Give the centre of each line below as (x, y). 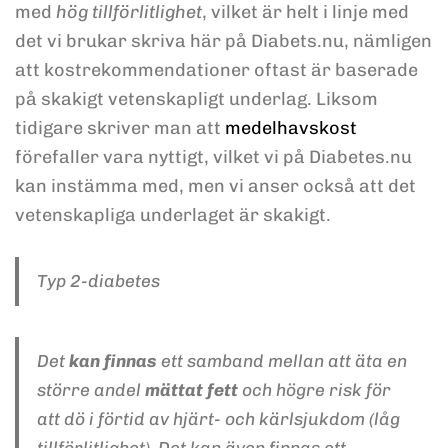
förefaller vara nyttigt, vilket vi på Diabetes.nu (213, 157)
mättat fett (191, 390)
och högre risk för (314, 390)
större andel (90, 390)
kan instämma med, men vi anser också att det (215, 186)
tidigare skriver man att (120, 128)
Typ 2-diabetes (98, 281)
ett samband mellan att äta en (281, 361)
